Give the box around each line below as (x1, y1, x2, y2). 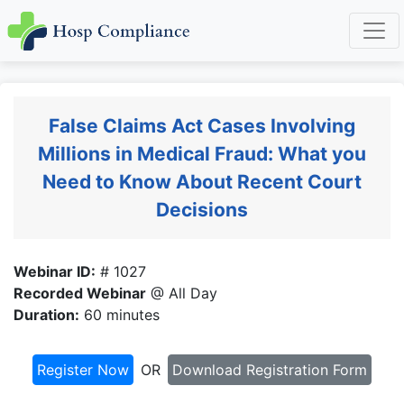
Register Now (37, 360, 129, 379)
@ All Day (146, 283, 217, 302)
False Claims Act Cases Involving (49, 114, 355, 137)
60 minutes (79, 305, 160, 324)
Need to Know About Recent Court (42, 170, 362, 193)
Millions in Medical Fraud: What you (38, 142, 366, 165)
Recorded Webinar (14, 283, 146, 302)
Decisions (156, 197, 248, 221)
